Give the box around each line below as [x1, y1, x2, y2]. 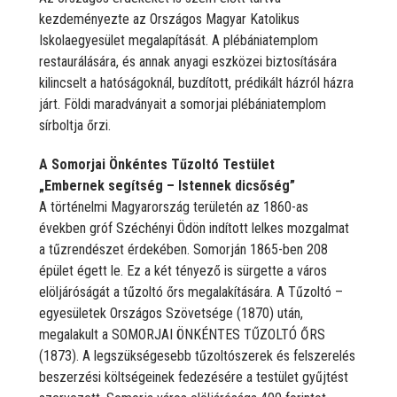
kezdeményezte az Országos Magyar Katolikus [39, 10, 300, 27]
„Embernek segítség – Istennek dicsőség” [39, 176, 295, 194]
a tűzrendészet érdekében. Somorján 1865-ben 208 [39, 240, 328, 258]
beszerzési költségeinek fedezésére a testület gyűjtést [39, 368, 348, 385]
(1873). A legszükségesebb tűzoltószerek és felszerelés [39, 346, 355, 364]
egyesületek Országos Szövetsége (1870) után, [39, 304, 303, 322]
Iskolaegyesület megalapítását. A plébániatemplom [39, 31, 318, 49]
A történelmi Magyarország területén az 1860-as [39, 198, 308, 215]
